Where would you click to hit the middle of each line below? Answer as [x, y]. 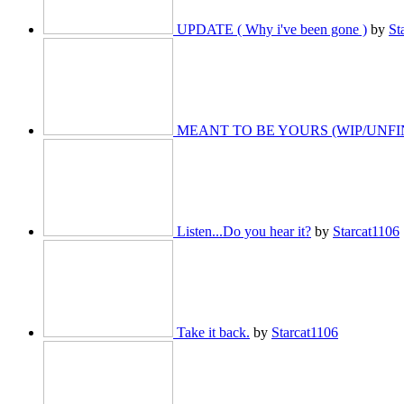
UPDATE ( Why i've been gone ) [272, 30]
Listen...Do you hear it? [244, 232]
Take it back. [213, 333]
